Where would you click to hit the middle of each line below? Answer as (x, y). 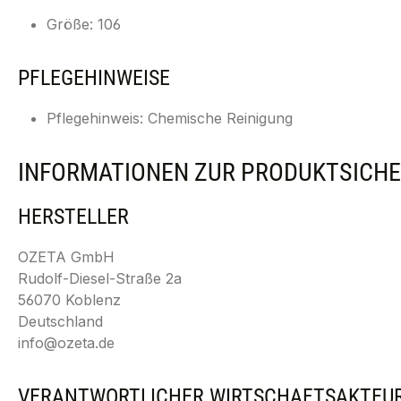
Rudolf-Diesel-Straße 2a (100, 278)
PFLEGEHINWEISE (94, 78)
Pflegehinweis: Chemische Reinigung (170, 118)
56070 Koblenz (69, 300)
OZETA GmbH (66, 257)
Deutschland (60, 321)
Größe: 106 (84, 24)
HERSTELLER (73, 217)
